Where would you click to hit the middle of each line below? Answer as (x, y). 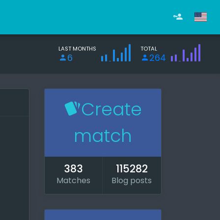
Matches (74, 180)
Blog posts (132, 180)
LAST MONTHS (77, 49)
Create (112, 109)
